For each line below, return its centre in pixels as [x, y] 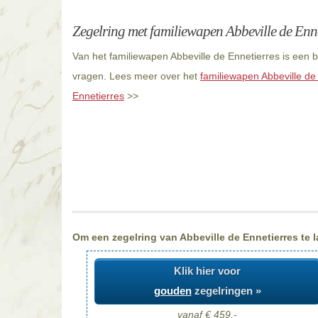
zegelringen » [226, 291]
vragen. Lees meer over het [136, 76]
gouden [172, 291]
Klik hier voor [207, 271]
